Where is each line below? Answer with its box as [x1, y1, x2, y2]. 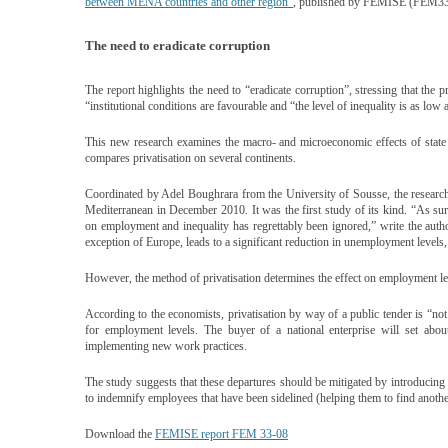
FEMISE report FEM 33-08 [155, 427, 288, 441]
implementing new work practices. [85, 339, 247, 353]
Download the [85, 427, 155, 441]
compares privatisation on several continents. [85, 151, 296, 165]
